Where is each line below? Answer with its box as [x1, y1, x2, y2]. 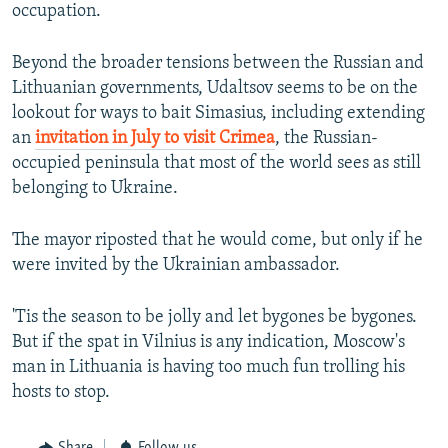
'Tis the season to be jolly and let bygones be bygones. [12, 308, 417, 328]
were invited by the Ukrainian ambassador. [12, 256, 340, 276]
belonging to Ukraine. [12, 179, 178, 199]
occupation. [12, 2, 101, 22]
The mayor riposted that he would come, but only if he [12, 231, 423, 251]
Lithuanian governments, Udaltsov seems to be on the [12, 79, 418, 99]
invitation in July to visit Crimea [35, 129, 275, 149]
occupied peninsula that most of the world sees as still [12, 154, 421, 174]
